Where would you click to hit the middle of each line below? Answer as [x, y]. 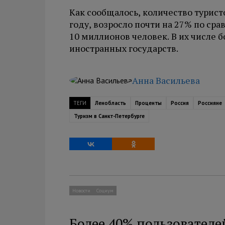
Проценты [148, 103]
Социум [105, 191]
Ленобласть [110, 103]
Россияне [210, 103]
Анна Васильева [166, 81]
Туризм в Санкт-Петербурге [109, 116]
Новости [81, 191]
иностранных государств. [124, 48]
